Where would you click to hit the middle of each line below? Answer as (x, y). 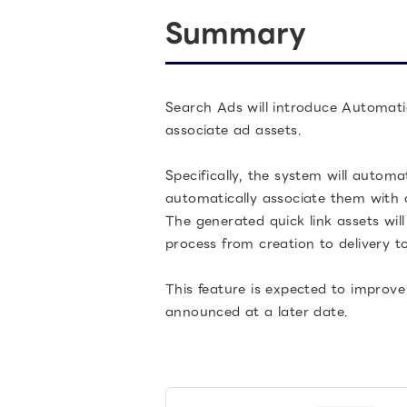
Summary (236, 33)
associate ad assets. (233, 130)
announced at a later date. (257, 312)
